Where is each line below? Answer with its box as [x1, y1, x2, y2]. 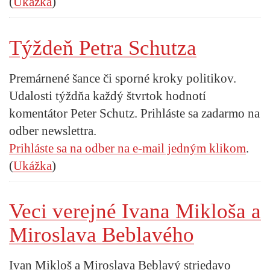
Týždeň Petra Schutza [9, 36, 196, 60]
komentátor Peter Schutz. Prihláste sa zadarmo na [9, 105, 260, 121]
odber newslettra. [9, 123, 96, 138]
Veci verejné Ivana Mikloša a [9, 199, 261, 224]
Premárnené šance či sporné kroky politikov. [9, 71, 236, 86]
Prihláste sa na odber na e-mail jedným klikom [9, 140, 246, 155]
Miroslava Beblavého [9, 223, 194, 247]
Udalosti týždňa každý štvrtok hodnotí [9, 88, 206, 103]
